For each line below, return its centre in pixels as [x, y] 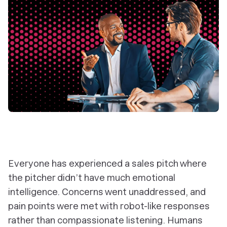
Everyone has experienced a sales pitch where [107, 163]
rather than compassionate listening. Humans [105, 220]
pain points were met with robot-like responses [109, 206]
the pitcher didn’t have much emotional [92, 177]
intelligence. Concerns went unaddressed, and [107, 192]
